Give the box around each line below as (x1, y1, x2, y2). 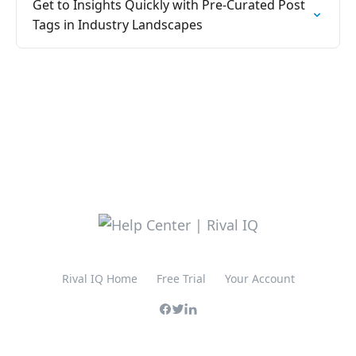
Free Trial (156, 271, 206, 286)
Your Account (224, 271, 295, 286)
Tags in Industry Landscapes (33, 16, 203, 33)
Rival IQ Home (61, 271, 137, 286)
